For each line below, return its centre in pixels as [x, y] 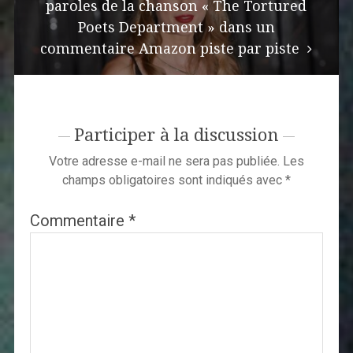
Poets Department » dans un [176, 28]
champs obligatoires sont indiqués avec [173, 180]
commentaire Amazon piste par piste [172, 49]
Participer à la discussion [176, 136]
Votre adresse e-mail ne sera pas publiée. [164, 162]
